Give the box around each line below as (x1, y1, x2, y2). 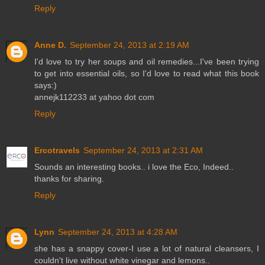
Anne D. (34, 40, 66, 50)
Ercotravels (34, 146, 80, 156)
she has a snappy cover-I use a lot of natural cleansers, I (34, 244, 259, 254)
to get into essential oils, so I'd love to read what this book (34, 69, 259, 79)
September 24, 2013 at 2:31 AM (83, 146, 203, 156)
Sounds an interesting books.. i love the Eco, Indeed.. (34, 162, 234, 172)
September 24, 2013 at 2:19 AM (70, 40, 189, 50)
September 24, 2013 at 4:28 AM (58, 227, 177, 237)
